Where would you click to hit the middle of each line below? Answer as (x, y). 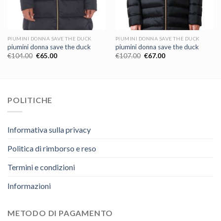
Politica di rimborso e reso (52, 148)
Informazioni (29, 186)
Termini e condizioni (41, 167)
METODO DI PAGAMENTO (60, 213)
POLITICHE (30, 100)
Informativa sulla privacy (49, 130)
